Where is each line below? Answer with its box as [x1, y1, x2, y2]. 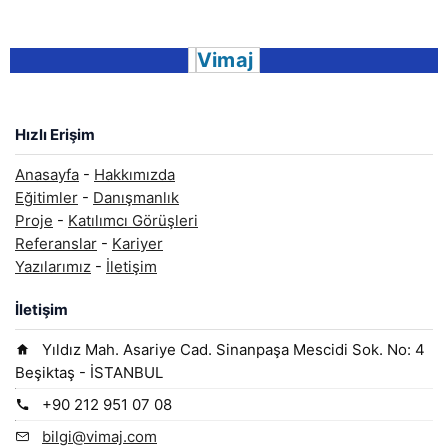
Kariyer [112, 234, 163, 253]
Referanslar [15, 234, 97, 253]
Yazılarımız [15, 257, 91, 276]
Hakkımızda [94, 165, 175, 184]
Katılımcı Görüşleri [68, 211, 198, 230]
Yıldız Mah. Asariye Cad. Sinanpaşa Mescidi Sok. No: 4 [30, 339, 425, 359]
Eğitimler [15, 188, 78, 207]
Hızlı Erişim [15, 125, 95, 144]
